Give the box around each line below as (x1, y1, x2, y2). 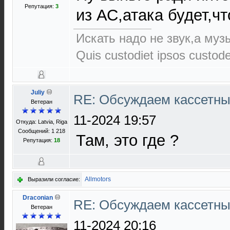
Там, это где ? (76, 131, 179, 149)
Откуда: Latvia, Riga (15, 119, 67, 125)
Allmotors (85, 176, 111, 183)
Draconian (22, 194, 53, 201)
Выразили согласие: (28, 176, 80, 182)
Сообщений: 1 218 (17, 128, 65, 134)
